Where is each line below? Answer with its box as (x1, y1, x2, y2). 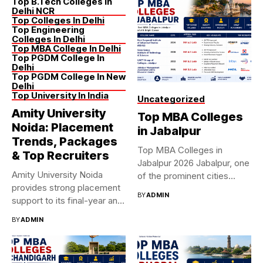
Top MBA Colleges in (137, 144, 222, 156)
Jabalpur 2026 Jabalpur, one (137, 157, 249, 168)
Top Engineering (12, 24, 85, 35)
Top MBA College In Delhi (12, 43, 121, 54)
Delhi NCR (12, 5, 55, 16)
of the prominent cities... (137, 170, 235, 181)
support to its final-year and (12, 195, 123, 206)
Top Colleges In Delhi (12, 15, 104, 26)
